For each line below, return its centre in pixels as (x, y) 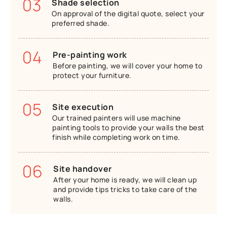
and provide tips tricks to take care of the (125, 189)
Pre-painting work (90, 54)
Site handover (83, 168)
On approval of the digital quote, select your (128, 13)
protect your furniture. (92, 75)
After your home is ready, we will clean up (125, 179)
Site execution (83, 107)
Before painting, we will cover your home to (128, 65)
